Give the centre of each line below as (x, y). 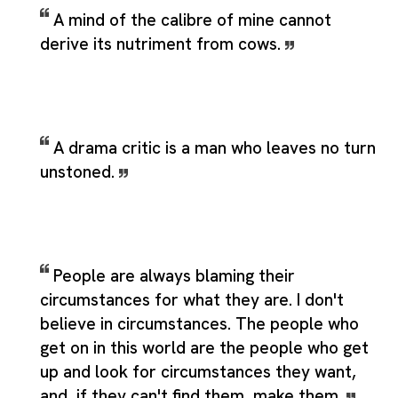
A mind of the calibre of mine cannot (192, 20)
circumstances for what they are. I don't (192, 299)
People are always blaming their (174, 275)
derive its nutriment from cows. (163, 44)
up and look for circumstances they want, (198, 371)
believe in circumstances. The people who (199, 323)
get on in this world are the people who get (204, 347)
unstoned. (80, 171)
